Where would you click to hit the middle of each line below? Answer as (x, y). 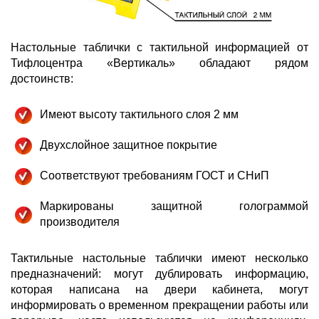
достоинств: (42, 79)
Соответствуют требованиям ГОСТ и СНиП (155, 176)
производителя (80, 222)
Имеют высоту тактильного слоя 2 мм (139, 115)
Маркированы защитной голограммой (174, 206)
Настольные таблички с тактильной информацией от (159, 48)
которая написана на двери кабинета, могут (159, 290)
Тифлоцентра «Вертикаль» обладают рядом (159, 63)
